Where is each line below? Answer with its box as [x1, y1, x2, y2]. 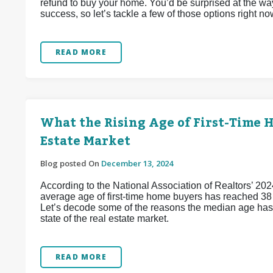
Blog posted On [40, 158, 101, 169]
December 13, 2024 [101, 158, 173, 169]
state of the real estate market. [40, 213, 169, 224]
